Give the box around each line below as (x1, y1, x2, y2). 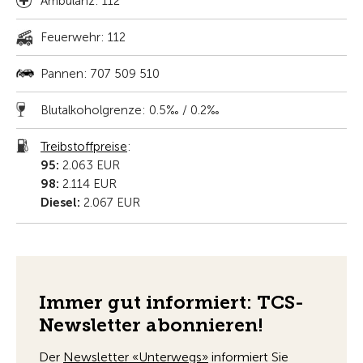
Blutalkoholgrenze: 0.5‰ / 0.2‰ (41, 103, 220, 117)
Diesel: (41, 195, 80, 210)
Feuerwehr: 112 (41, 30, 126, 45)
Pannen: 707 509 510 (41, 66, 160, 81)
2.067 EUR (80, 195, 140, 210)
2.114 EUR (59, 177, 117, 191)
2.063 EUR (59, 158, 120, 173)
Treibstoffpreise (41, 139, 127, 154)
